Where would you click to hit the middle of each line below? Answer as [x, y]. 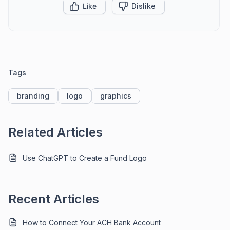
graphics [116, 96]
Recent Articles [54, 199]
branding [33, 96]
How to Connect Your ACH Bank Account [92, 223]
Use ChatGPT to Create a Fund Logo [85, 158]
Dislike [143, 6]
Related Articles [55, 132]
